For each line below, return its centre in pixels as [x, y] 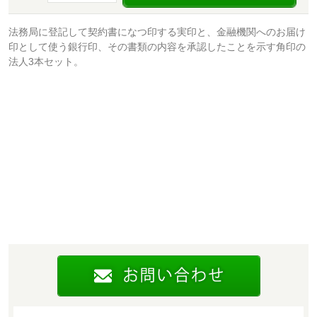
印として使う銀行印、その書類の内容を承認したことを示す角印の [157, 47]
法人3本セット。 [46, 62]
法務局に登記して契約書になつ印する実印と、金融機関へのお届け [157, 32]
